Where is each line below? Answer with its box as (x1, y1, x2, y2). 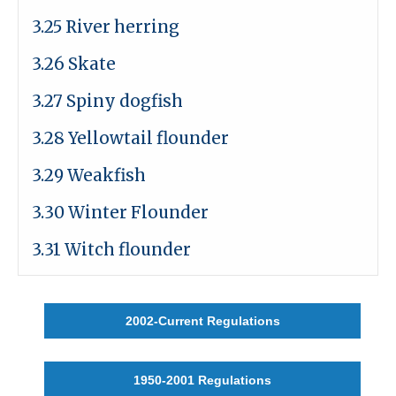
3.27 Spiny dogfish (32, 91, 183, 111)
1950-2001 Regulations (133, 372, 271, 387)
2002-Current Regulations (125, 314, 280, 329)
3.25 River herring (32, 17, 179, 37)
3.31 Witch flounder (32, 240, 191, 260)
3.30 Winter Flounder (32, 202, 209, 223)
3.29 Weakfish (32, 165, 146, 186)
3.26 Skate (32, 54, 116, 74)
